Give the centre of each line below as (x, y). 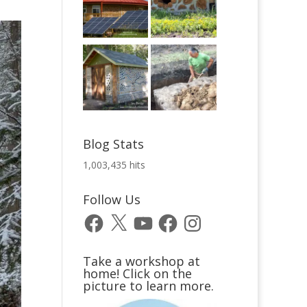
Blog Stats (113, 144)
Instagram (203, 216)
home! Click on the (137, 273)
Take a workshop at (141, 261)
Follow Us (111, 199)
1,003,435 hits (114, 164)
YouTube (151, 216)
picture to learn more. (148, 285)
